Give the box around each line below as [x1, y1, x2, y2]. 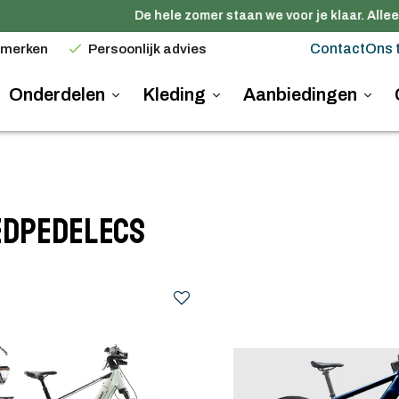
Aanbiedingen [242, 85, 361, 104]
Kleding [142, 85, 209, 104]
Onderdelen [8, 85, 109, 104]
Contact [310, 41, 365, 56]
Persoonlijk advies [88, 41, 207, 56]
